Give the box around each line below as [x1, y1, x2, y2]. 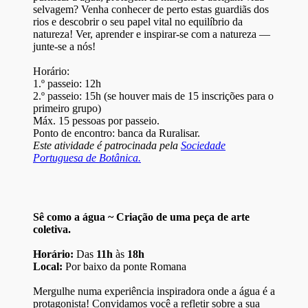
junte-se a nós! [33, 40, 96, 52]
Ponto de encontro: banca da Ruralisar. [33, 126, 200, 139]
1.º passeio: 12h [33, 77, 101, 89]
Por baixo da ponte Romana [63, 260, 186, 272]
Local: [33, 260, 63, 272]
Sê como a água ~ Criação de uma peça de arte [33, 210, 250, 223]
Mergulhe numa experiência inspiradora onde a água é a [33, 285, 275, 297]
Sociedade [181, 139, 225, 151]
